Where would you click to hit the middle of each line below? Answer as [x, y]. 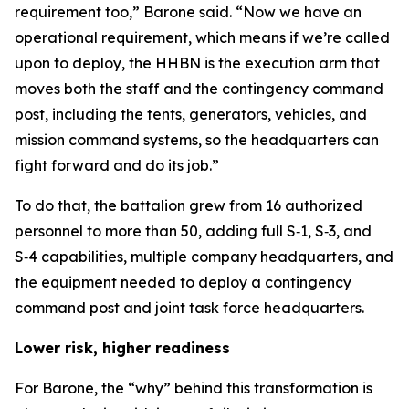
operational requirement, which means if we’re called [202, 37]
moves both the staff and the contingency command [199, 89]
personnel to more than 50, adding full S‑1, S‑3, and [193, 231]
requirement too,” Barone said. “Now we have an [188, 12]
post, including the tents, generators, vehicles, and [191, 114]
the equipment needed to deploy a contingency [183, 282]
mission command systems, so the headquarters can [197, 140]
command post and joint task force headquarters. [189, 308]
